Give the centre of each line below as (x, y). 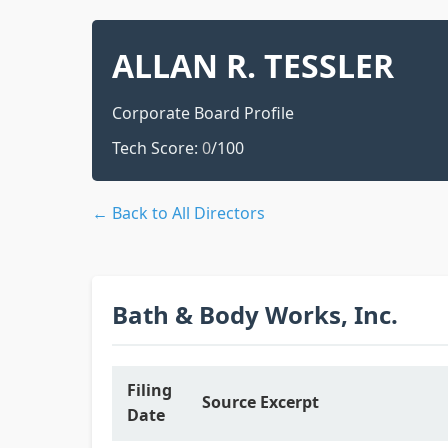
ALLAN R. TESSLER (253, 65)
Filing (149, 390)
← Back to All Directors (178, 213)
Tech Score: (157, 148)
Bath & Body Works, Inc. (255, 314)
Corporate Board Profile (203, 113)
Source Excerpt (260, 402)
